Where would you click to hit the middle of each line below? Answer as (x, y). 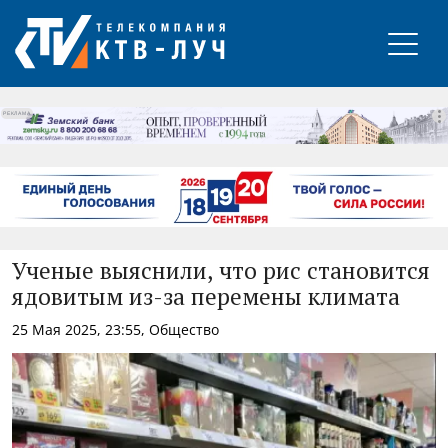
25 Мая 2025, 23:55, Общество (115, 329)
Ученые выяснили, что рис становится (221, 272)
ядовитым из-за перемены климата (206, 298)
